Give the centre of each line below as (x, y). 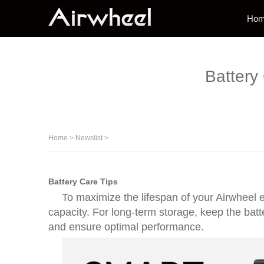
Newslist (89, 138)
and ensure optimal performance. (126, 227)
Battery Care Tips (83, 181)
